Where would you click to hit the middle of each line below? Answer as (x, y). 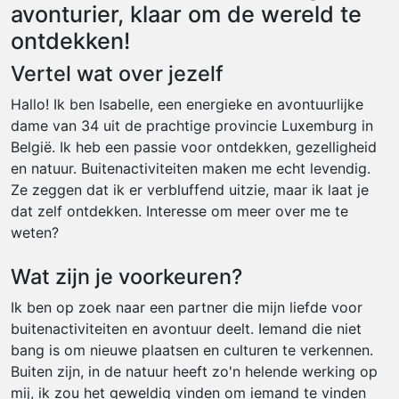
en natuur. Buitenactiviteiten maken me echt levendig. (191, 168)
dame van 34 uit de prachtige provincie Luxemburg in (192, 126)
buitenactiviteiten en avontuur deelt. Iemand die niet (186, 329)
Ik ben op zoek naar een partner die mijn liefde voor (187, 307)
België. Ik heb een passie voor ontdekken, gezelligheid (194, 147)
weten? (35, 232)
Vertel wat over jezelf (117, 73)
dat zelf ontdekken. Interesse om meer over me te (179, 211)
